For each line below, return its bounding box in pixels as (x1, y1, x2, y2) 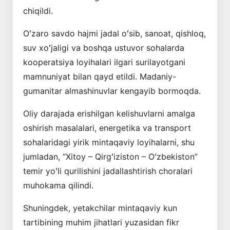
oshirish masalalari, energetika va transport (23, 123, 191, 133)
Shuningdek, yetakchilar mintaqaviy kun (23, 203, 177, 214)
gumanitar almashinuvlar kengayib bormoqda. (23, 86, 201, 97)
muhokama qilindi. (23, 180, 93, 191)
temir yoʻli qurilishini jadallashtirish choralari (23, 166, 193, 177)
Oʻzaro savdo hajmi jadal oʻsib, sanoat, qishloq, (23, 28, 206, 39)
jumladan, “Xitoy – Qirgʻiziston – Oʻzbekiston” (23, 151, 198, 162)
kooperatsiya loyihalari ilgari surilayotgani (23, 57, 185, 68)
